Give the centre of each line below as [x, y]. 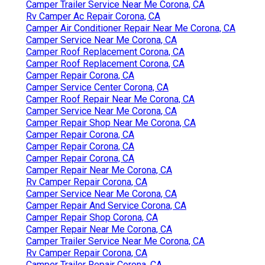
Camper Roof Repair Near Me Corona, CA [110, 99]
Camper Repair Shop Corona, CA [92, 218]
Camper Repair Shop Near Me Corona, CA [111, 123]
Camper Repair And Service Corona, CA [106, 206]
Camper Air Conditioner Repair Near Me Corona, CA [131, 28]
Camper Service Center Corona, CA [97, 88]
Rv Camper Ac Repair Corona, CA [93, 17]
